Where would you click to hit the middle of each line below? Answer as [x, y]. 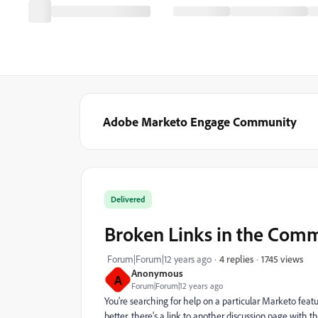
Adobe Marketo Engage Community [200, 121]
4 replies [236, 259]
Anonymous [157, 273]
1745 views [282, 258]
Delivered [128, 199]
